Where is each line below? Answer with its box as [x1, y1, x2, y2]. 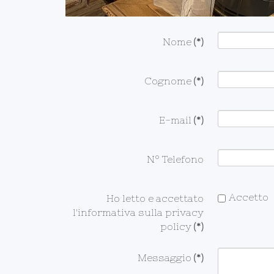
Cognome [144, 75, 191, 86]
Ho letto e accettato [106, 193, 204, 204]
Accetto [228, 191, 268, 202]
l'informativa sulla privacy [73, 207, 204, 218]
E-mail [159, 114, 191, 125]
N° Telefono [147, 154, 204, 165]
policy [160, 221, 191, 232]
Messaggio [138, 252, 191, 263]
